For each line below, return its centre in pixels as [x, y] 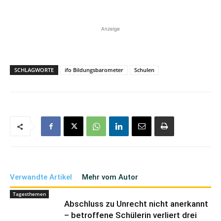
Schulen [144, 70]
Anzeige [110, 29]
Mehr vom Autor [110, 177]
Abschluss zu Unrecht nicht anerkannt [136, 204]
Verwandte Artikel [41, 177]
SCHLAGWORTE [34, 70]
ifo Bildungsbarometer [94, 70]
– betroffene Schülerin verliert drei [130, 215]
